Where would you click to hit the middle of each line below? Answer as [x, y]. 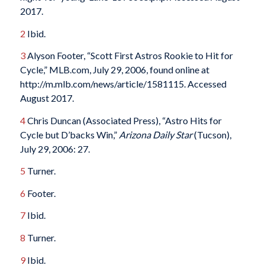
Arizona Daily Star [155, 134]
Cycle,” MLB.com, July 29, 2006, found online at [114, 70]
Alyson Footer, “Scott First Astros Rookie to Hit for [129, 56]
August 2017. [47, 98]
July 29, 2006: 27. [55, 148]
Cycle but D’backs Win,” [69, 134]
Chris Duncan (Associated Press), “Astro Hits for [123, 120]
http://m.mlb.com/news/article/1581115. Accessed [123, 84]
